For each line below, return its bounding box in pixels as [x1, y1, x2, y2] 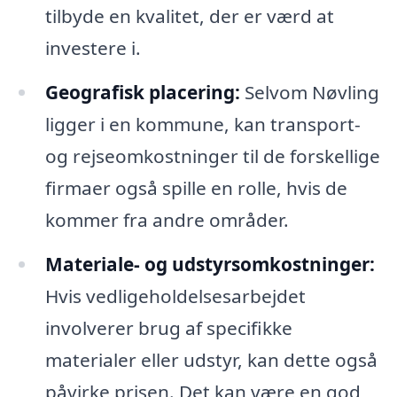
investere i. [44, 35, 141, 60]
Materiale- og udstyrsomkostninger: [44, 251, 375, 276]
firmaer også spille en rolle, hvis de [44, 175, 347, 200]
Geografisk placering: [44, 79, 240, 105]
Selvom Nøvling [239, 79, 379, 105]
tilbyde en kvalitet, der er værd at [44, 3, 334, 28]
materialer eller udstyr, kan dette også [44, 346, 378, 372]
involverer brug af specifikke [44, 315, 292, 340]
